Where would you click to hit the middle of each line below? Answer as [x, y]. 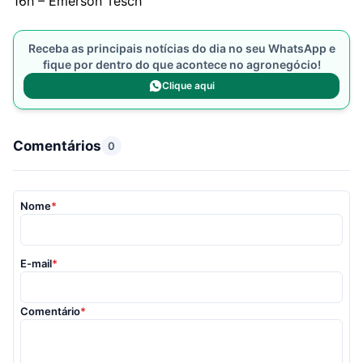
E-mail [36, 263]
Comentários [57, 145]
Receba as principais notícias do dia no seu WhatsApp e [181, 48]
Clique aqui [188, 85]
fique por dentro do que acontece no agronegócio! [181, 64]
